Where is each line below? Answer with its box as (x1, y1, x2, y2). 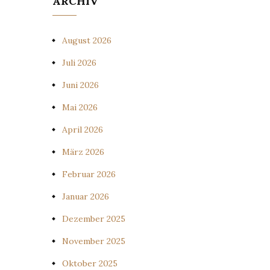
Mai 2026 (62, 102, 98, 113)
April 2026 (62, 124, 103, 135)
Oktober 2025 (62, 258, 118, 269)
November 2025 (62, 236, 125, 246)
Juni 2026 (62, 80, 99, 90)
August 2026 (62, 35, 111, 46)
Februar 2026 (62, 169, 116, 180)
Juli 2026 (62, 57, 96, 68)
